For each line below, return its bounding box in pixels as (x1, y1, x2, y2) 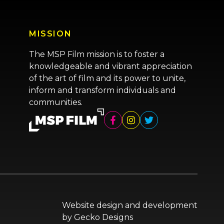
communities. (29, 97, 82, 107)
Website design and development (61, 200, 197, 210)
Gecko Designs (73, 212, 133, 222)
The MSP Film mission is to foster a (29, 49, 164, 59)
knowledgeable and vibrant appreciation (29, 61, 192, 71)
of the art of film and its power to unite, (29, 73, 185, 83)
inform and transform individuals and (29, 85, 176, 95)
